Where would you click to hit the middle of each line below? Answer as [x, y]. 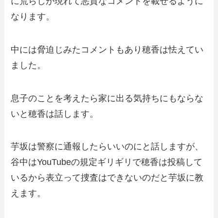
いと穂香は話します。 [55, 114]
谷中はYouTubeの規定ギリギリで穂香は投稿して [107, 162]
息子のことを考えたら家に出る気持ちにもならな [107, 98]
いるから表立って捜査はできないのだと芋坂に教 [107, 178]
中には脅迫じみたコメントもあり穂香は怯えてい [107, 49]
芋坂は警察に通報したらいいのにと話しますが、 [107, 147]
